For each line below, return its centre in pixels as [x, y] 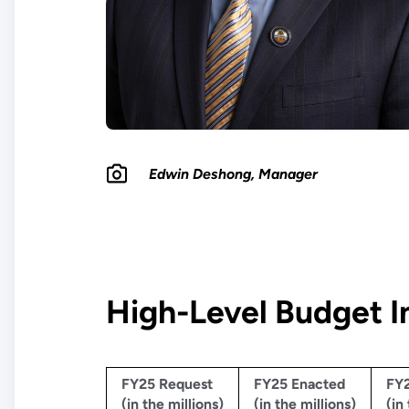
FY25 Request [167, 383]
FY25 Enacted [299, 383]
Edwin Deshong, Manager [234, 173]
